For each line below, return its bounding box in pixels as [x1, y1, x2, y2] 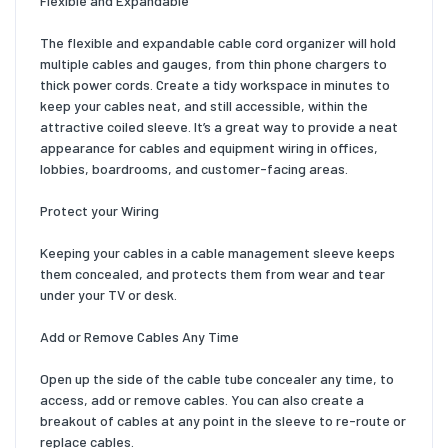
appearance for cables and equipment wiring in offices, [40, 139, 378, 157]
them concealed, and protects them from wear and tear [40, 265, 385, 283]
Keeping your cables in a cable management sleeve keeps [40, 244, 395, 262]
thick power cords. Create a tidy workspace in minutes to [40, 76, 390, 94]
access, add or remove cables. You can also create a [40, 391, 364, 409]
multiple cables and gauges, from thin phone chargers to [40, 55, 387, 73]
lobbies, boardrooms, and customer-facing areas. [40, 160, 348, 178]
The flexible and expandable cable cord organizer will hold [40, 34, 396, 52]
